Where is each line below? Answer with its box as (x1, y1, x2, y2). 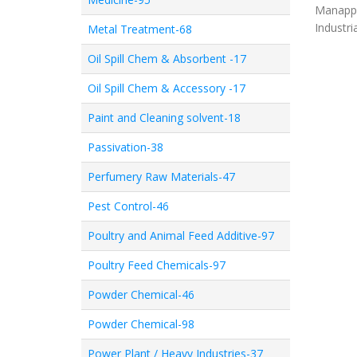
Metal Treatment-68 (88, 22, 192, 37)
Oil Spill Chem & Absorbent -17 (88, 51, 246, 66)
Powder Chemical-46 (88, 287, 194, 302)
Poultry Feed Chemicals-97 (88, 257, 226, 273)
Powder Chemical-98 (88, 316, 194, 331)
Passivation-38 (88, 139, 163, 155)
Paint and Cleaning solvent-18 (88, 110, 241, 125)
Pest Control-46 (88, 198, 169, 214)
